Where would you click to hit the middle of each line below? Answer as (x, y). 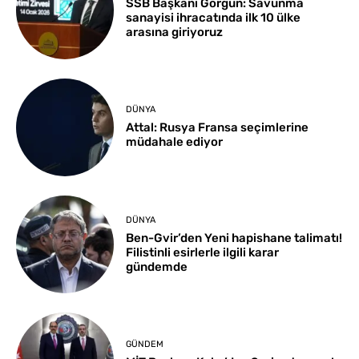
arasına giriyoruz (175, 32)
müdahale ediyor (175, 142)
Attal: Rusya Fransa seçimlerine (218, 128)
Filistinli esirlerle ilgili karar (203, 252)
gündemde (157, 266)
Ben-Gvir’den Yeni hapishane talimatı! (234, 238)
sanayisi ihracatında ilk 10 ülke (214, 17)
